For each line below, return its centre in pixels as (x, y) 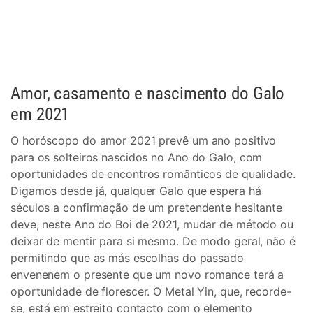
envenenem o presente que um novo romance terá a (147, 275)
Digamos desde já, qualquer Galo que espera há (136, 191)
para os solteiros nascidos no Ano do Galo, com (137, 157)
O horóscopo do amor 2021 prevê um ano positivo (144, 140)
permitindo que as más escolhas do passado (127, 258)
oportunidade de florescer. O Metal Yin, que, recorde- (151, 291)
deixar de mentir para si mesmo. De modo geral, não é (153, 241)
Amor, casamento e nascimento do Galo (148, 93)
